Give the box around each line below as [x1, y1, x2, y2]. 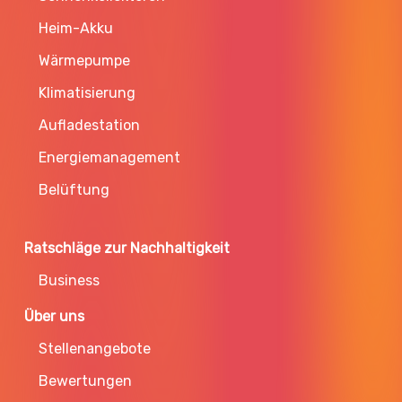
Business [39, 272, 100, 290]
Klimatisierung [39, 84, 136, 102]
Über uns [24, 308, 85, 326]
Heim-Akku [39, 20, 114, 38]
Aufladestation [39, 117, 141, 135]
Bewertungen [39, 372, 133, 390]
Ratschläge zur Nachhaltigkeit [24, 240, 231, 258]
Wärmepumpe [39, 52, 131, 70]
